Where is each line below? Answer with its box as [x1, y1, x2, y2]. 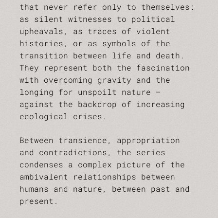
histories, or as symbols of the [19, 38, 170, 48]
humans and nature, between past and [19, 183, 190, 194]
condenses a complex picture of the [19, 159, 185, 169]
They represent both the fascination [19, 62, 190, 73]
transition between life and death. [19, 50, 185, 60]
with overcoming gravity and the [19, 74, 170, 85]
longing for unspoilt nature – [19, 87, 161, 97]
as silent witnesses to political [19, 14, 175, 24]
